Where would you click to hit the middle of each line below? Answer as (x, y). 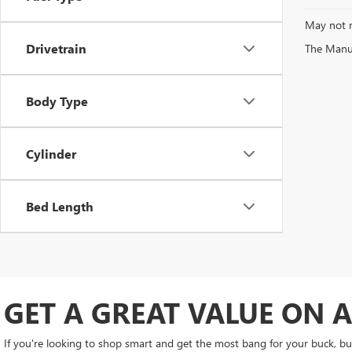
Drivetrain (56, 48)
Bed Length (60, 206)
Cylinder (51, 154)
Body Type (57, 101)
